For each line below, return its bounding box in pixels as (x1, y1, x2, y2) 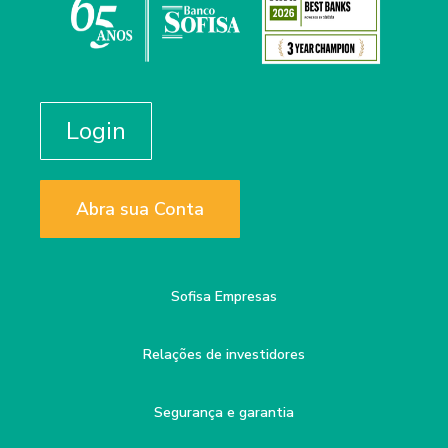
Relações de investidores (143, 345, 305, 365)
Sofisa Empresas (171, 287, 277, 307)
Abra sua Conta (76, 197, 204, 222)
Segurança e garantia (154, 403, 294, 423)
